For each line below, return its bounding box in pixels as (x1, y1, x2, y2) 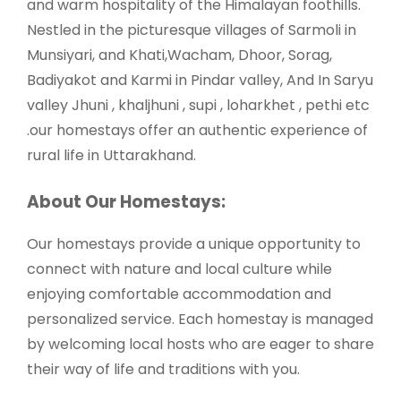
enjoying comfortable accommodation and (27, 283, 331, 304)
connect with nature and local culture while (27, 258, 332, 279)
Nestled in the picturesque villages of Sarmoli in (27, 20, 356, 41)
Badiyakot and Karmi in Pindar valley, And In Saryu (27, 70, 373, 91)
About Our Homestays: (27, 190, 226, 215)
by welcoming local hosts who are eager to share (27, 333, 374, 354)
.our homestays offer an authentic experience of (27, 120, 368, 141)
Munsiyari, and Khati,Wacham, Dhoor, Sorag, (27, 45, 332, 66)
